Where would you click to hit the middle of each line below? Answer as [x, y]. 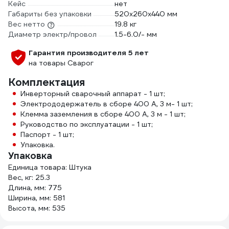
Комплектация [47, 83]
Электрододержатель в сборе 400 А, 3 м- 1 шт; [107, 104]
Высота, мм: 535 [37, 208]
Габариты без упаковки [50, 14]
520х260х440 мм [146, 14]
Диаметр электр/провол [52, 35]
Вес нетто [27, 24]
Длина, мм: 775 [35, 188]
